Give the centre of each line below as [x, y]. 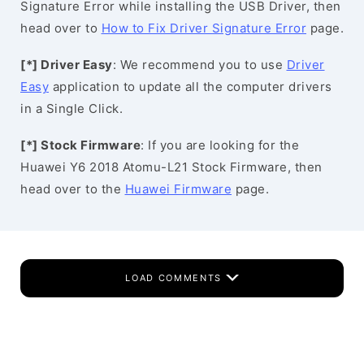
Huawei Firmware [178, 189]
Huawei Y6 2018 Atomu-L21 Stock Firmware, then [171, 167]
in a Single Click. [71, 108]
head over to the [73, 189]
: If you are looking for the [220, 145]
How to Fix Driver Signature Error [204, 28]
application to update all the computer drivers [191, 87]
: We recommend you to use [199, 65]
